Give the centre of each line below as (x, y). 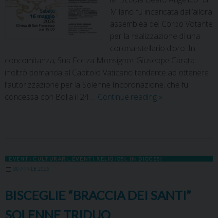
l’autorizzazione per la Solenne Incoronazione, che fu (97, 84)
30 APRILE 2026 (31, 169)
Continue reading (128, 97)
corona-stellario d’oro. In (153, 48)
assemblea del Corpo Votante (161, 24)
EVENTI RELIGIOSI (99, 158)
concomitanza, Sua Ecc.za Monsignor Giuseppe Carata (100, 60)
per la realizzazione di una (155, 36)
